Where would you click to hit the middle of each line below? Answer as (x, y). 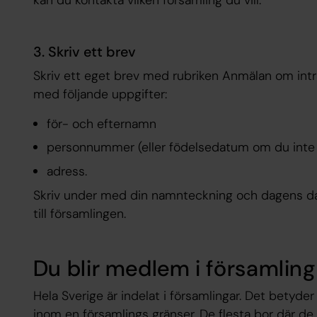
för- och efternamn (102, 123)
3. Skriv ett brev (84, 52)
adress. (67, 172)
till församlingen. (79, 214)
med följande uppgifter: (100, 94)
